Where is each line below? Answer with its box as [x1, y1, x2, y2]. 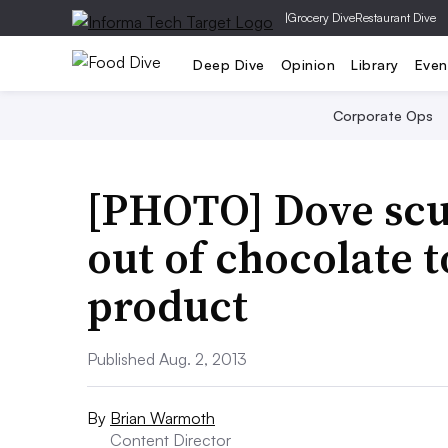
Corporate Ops [333, 107, 433, 124]
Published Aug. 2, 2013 [87, 349, 247, 369]
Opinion [280, 55, 335, 73]
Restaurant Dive [355, 10, 436, 25]
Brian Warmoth [110, 408, 215, 428]
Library [351, 55, 399, 73]
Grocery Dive [288, 10, 355, 25]
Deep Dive [193, 55, 265, 73]
